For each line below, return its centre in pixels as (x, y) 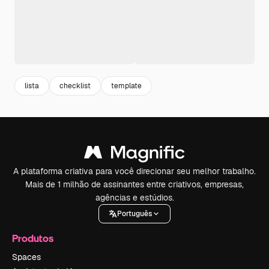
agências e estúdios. (134, 198)
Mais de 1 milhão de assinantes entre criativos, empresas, (134, 184)
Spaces (26, 257)
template (126, 86)
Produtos (33, 238)
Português (134, 213)
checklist (75, 86)
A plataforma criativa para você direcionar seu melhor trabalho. (134, 171)
